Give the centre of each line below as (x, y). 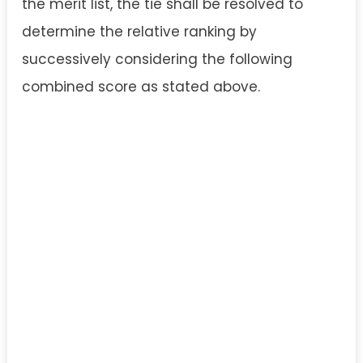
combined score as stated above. (141, 87)
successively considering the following (157, 59)
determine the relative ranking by (139, 32)
